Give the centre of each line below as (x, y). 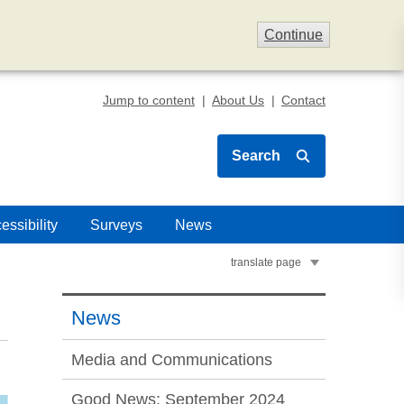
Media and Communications (172, 360)
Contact (303, 100)
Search (256, 156)
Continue (294, 35)
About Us (238, 100)
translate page (266, 262)
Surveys (116, 225)
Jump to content (149, 100)
